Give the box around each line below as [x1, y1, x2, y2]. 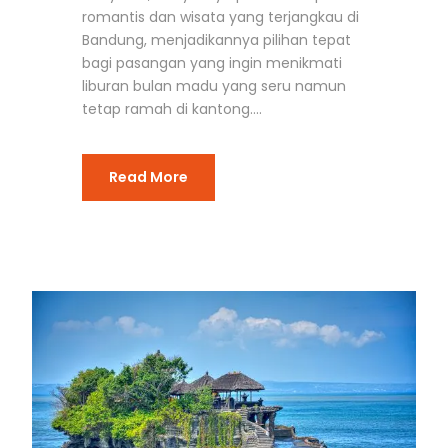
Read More [109, 167, 188, 188]
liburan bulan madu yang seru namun [82, 76, 346, 97]
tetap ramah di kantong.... [82, 99, 262, 120]
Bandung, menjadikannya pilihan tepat [82, 30, 351, 51]
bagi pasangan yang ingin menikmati [82, 53, 342, 74]
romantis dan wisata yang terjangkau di [82, 7, 359, 28]
